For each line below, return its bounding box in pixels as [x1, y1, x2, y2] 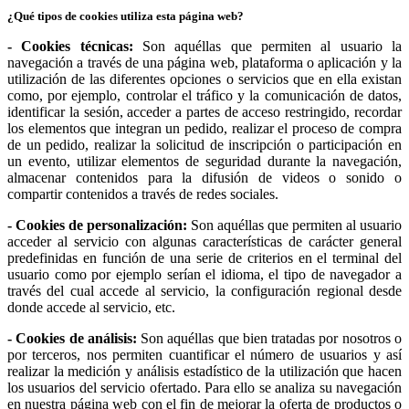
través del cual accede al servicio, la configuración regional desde [7, 282, 402, 299]
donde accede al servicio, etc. [7, 299, 175, 315]
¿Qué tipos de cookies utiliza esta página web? [7, 8, 244, 23]
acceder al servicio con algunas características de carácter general [7, 233, 402, 249]
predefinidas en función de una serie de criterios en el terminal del [7, 249, 402, 266]
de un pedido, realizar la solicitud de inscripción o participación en [7, 136, 402, 152]
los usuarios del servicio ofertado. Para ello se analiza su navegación [7, 379, 402, 395]
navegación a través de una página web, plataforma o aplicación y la [7, 54, 402, 70]
